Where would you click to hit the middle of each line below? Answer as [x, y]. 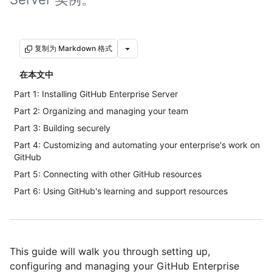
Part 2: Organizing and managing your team [101, 111]
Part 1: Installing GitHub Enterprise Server [96, 94]
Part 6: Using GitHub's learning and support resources [121, 191]
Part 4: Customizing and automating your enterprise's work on [137, 145]
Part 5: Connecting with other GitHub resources [108, 174]
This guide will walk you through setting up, [110, 251]
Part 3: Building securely [62, 128]
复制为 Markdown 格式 [73, 48]
